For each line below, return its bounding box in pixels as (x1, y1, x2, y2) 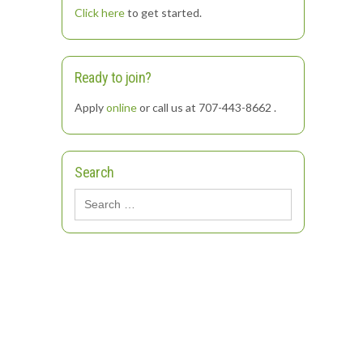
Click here (75, 6, 125, 20)
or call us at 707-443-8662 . (137, 100, 276, 115)
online (106, 100, 137, 115)
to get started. (125, 6, 202, 20)
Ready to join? (75, 69, 152, 87)
